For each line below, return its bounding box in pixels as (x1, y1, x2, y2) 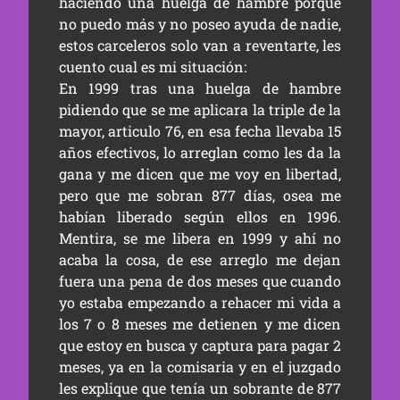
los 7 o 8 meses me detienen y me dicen (58, 314, 342, 334)
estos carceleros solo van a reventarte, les (58, 36, 342, 55)
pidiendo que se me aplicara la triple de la (58, 100, 342, 120)
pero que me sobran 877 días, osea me (58, 186, 342, 205)
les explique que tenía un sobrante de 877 (58, 379, 342, 398)
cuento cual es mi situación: (58, 57, 246, 77)
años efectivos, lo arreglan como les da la (58, 143, 342, 162)
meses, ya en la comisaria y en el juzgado (58, 357, 342, 377)
